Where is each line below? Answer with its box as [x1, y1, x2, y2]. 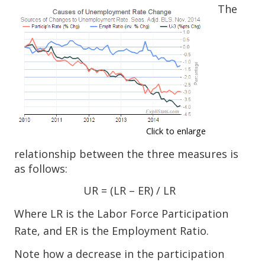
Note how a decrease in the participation [14, 247, 225, 261]
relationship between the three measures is [14, 147, 239, 161]
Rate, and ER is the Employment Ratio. [14, 224, 209, 238]
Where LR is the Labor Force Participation [14, 206, 229, 221]
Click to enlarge [146, 125, 206, 137]
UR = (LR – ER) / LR [83, 183, 176, 198]
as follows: [14, 161, 68, 176]
